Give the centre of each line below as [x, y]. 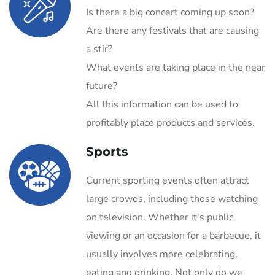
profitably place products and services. [170, 123]
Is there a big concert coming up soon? [170, 12]
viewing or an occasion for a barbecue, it [173, 236]
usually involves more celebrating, [162, 254]
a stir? [99, 49]
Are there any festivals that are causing [172, 31]
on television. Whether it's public [160, 217]
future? [102, 86]
